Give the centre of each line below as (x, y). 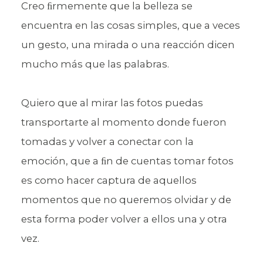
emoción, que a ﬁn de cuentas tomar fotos (127, 161)
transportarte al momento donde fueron (124, 122)
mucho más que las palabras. (95, 64)
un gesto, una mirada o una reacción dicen (128, 44)
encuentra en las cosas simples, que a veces (130, 25)
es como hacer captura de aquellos (109, 180)
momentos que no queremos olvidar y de (126, 199)
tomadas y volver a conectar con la (107, 141)
